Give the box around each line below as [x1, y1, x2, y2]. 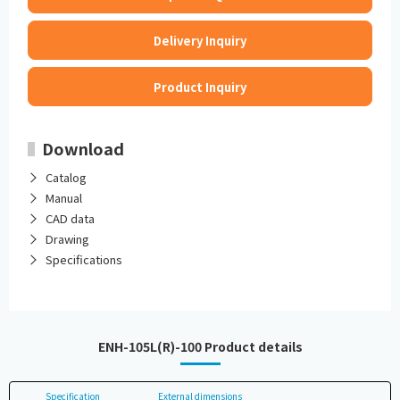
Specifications [46, 251, 123, 269]
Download [42, 137, 125, 161]
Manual [46, 189, 83, 207]
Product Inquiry [154, 78, 246, 96]
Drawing [46, 230, 90, 248]
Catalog [46, 169, 87, 187]
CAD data [46, 210, 96, 228]
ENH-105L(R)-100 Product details [97, 337, 303, 356]
